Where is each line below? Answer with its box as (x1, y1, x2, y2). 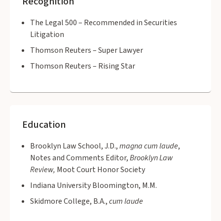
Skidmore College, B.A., (30, 195, 109, 207)
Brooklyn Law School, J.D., (30, 140, 119, 151)
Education (22, 117, 66, 132)
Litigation (30, 29, 64, 40)
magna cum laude (119, 140, 178, 151)
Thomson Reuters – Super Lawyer (30, 44, 143, 56)
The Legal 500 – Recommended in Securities (30, 17, 177, 28)
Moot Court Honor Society (55, 164, 145, 175)
